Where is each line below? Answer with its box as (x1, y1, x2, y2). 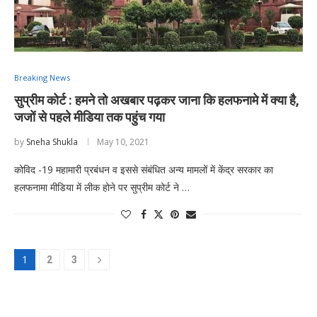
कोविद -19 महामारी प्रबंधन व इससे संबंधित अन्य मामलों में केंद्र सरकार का (14, 162, 273, 176)
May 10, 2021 (97, 135, 149, 148)
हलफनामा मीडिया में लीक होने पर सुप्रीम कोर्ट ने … (14, 180, 190, 194)
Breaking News (14, 71, 70, 83)
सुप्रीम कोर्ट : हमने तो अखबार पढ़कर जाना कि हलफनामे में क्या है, (14, 92, 299, 108)
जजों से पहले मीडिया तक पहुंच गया (14, 109, 165, 125)
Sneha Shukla (26, 135, 78, 148)
